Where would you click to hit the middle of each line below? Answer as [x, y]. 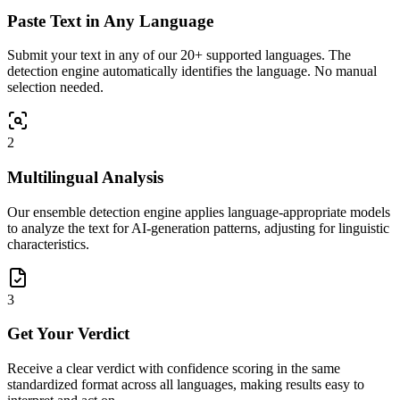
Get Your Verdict [68, 334]
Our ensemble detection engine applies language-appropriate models [199, 212]
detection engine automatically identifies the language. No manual [192, 71]
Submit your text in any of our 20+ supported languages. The [179, 55]
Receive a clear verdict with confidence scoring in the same [174, 369]
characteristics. [48, 244]
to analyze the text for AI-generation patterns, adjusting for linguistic [198, 228]
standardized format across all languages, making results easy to [186, 385]
